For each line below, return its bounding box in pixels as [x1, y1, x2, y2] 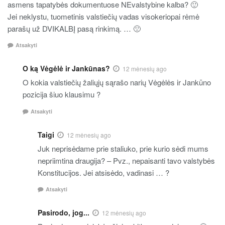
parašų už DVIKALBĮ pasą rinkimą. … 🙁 [8, 23, 141, 34]
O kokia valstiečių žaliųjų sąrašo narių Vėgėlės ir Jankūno [23, 77, 211, 88]
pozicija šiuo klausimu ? [23, 89, 100, 100]
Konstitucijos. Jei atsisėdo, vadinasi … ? [38, 167, 169, 178]
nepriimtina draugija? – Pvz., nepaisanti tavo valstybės [38, 155, 215, 166]
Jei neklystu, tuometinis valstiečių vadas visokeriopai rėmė [8, 11, 199, 22]
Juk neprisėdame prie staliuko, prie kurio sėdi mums [38, 143, 208, 154]
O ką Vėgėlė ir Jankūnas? [23, 63, 110, 74]
